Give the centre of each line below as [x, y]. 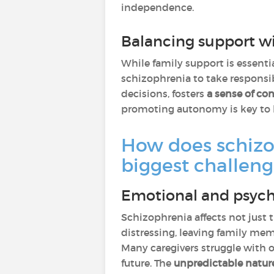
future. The [147, 263]
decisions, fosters [164, 94]
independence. [157, 7]
